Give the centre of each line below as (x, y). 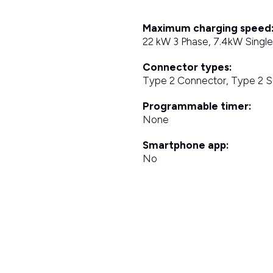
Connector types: (187, 67)
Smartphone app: (186, 145)
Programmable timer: (197, 106)
